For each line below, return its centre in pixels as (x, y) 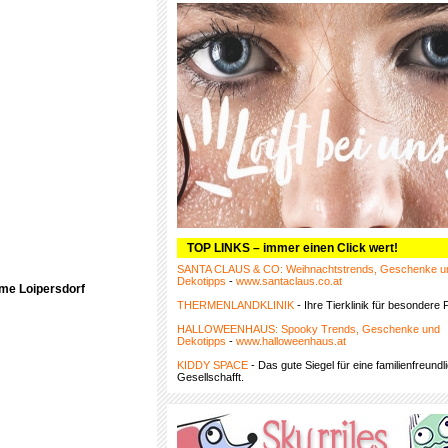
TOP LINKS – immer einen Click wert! (292, 248)
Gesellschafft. (210, 377)
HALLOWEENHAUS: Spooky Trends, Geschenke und (308, 329)
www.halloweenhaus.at (291, 341)
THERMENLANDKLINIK (235, 305)
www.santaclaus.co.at (289, 281)
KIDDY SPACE (212, 365)
